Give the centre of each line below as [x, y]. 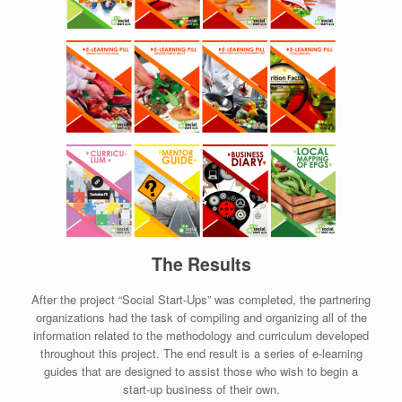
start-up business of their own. [201, 389]
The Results [201, 264]
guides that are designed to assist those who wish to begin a [201, 371]
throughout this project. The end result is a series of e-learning [201, 353]
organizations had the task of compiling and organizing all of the [201, 317]
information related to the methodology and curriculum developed [201, 335]
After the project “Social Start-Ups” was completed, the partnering [201, 299]
